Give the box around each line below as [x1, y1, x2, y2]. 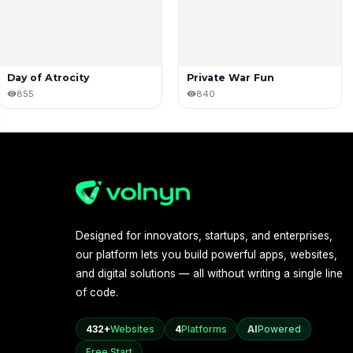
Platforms [181, 322, 227, 335]
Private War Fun [187, 71, 274, 84]
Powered [258, 322, 301, 335]
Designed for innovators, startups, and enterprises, [76, 229, 333, 242]
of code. [76, 285, 118, 299]
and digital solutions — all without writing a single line [76, 266, 343, 280]
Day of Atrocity [7, 71, 89, 84]
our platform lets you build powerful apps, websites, [76, 247, 337, 261]
